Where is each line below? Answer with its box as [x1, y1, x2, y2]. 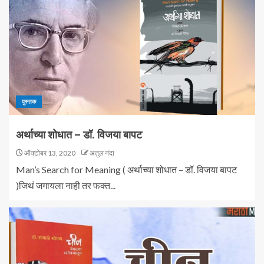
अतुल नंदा [90, 148, 114, 158]
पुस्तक [22, 98, 37, 105]
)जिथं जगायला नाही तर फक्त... [16, 180, 115, 192]
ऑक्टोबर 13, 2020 [23, 148, 75, 158]
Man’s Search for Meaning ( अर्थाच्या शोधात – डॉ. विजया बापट [16, 164, 237, 176]
